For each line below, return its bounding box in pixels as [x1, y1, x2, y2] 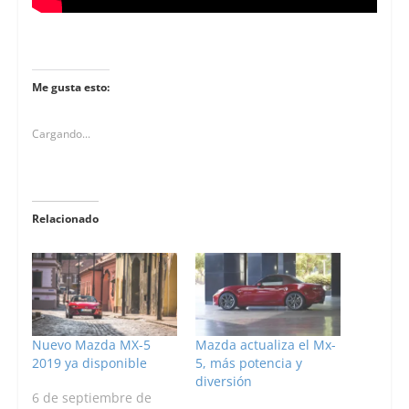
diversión [194, 372, 252, 391]
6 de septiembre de [31, 389, 152, 407]
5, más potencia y [194, 354, 302, 372]
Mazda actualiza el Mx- [194, 336, 336, 354]
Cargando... [31, 126, 90, 142]
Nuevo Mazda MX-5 [31, 336, 151, 354]
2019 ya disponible [31, 354, 147, 372]
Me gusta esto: [31, 79, 110, 96]
